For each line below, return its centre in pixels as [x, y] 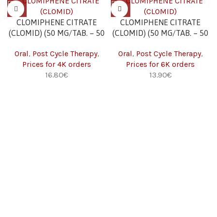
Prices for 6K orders [160, 64]
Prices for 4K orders [57, 64]
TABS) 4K [57, 44]
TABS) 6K [160, 44]
